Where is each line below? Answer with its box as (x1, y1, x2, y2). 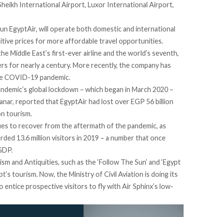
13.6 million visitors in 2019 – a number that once (15, 134, 166, 142)
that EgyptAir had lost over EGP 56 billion (44, 97, 173, 106)
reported (15, 97, 44, 106)
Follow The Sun (99, 158, 146, 167)
